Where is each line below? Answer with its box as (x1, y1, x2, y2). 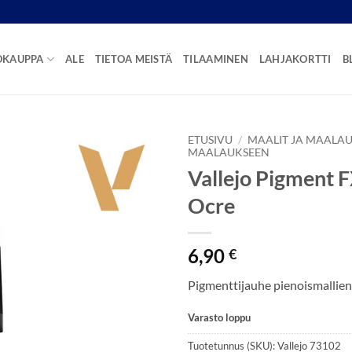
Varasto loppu (188, 310, 251, 324)
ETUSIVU (188, 134, 233, 146)
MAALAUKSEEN (188, 146, 269, 159)
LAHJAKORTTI (258, 53, 332, 65)
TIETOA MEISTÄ (94, 53, 173, 65)
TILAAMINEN (183, 53, 248, 65)
